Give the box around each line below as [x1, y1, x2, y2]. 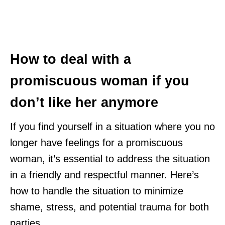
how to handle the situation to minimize [10, 185, 183, 197]
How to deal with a [10, 52, 131, 67]
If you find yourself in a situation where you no [10, 121, 215, 133]
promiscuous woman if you [10, 73, 189, 89]
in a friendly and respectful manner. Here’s [10, 169, 199, 181]
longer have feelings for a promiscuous [10, 137, 183, 149]
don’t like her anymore [10, 95, 158, 110]
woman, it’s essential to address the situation [10, 153, 210, 165]
